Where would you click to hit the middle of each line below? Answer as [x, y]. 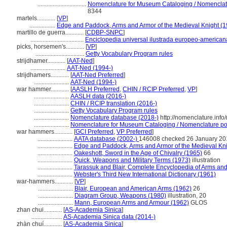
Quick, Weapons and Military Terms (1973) [132, 160]
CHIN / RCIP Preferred [154, 89]
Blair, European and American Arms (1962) [133, 188]
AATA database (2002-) [106, 139]
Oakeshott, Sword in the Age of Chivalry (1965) [138, 153]
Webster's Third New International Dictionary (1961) [145, 174]
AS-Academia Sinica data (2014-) [109, 217]
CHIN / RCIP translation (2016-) [114, 103]
